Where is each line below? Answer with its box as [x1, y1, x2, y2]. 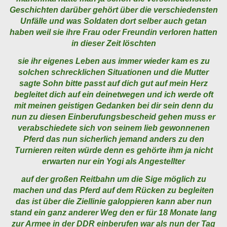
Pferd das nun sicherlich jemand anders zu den [23, 135, 204, 144]
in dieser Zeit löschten [71, 39, 156, 48]
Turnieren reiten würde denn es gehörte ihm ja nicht [14, 146, 213, 155]
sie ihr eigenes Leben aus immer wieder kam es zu [17, 57, 210, 66]
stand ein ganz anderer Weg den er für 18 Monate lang [10, 208, 217, 217]
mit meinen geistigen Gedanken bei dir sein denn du [14, 101, 213, 110]
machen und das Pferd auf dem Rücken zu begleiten [13, 186, 214, 195]
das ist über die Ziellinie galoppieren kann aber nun [15, 197, 212, 206]
